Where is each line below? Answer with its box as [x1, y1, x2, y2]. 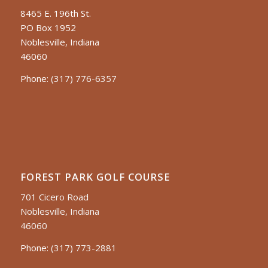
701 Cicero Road [20, 191, 89, 203]
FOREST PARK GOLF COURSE [20, 169, 170, 184]
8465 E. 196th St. [20, 7, 91, 20]
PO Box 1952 [20, 22, 76, 34]
